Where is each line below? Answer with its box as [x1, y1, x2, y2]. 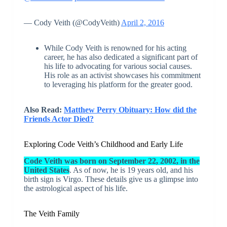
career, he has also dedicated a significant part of [44, 52, 198, 61]
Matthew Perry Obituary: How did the [63, 105, 197, 114]
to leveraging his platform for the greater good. [44, 80, 193, 89]
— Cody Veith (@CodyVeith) [23, 18, 121, 27]
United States [23, 165, 69, 174]
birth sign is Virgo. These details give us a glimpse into [23, 174, 198, 183]
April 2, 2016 [121, 18, 164, 27]
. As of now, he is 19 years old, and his [69, 165, 193, 174]
